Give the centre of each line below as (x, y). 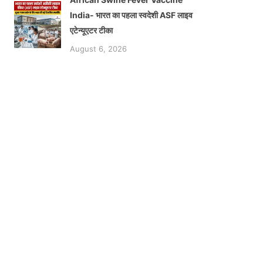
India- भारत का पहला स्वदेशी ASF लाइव (131, 15)
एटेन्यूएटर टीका (91, 31)
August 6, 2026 (98, 49)
